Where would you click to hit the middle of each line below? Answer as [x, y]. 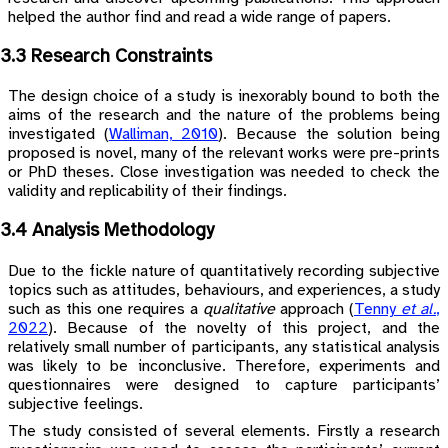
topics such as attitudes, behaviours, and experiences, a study [224, 290]
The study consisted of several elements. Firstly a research [224, 431]
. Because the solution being [332, 135]
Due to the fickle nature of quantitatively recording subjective [224, 271]
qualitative [239, 309]
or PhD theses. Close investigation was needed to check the [224, 173]
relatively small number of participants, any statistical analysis [224, 347]
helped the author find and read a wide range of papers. [199, 17]
